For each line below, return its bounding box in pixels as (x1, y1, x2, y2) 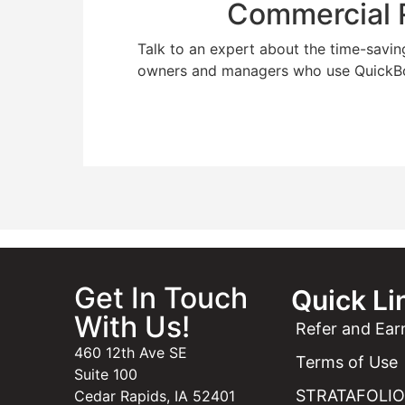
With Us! (74, 309, 190, 345)
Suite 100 (74, 365, 137, 384)
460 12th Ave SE (74, 344, 187, 363)
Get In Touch (74, 280, 248, 316)
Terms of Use (296, 353, 398, 372)
